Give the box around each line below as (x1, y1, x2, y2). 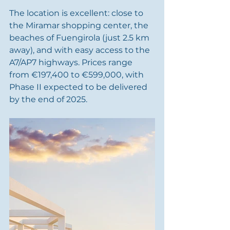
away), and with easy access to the (9, 45, 152, 55)
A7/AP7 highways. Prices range (9, 57, 135, 67)
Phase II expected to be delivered (9, 82, 149, 92)
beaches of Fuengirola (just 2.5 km (9, 33, 151, 43)
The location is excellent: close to (9, 8, 145, 18)
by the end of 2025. (9, 94, 87, 104)
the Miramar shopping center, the (9, 21, 150, 30)
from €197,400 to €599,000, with (9, 70, 146, 80)
